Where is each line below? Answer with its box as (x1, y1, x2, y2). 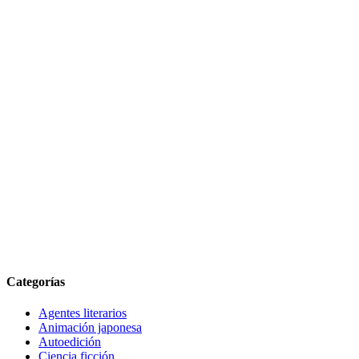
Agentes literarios (38, 306, 127, 321)
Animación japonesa (38, 321, 142, 335)
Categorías (6, 275, 65, 289)
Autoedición (38, 335, 101, 349)
